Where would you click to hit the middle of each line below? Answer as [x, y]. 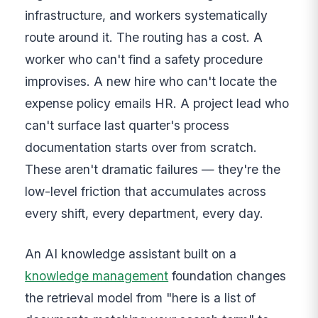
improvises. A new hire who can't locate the [151, 82]
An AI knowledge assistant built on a [131, 254]
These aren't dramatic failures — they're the [153, 170]
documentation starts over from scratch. [141, 148]
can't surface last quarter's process [127, 126]
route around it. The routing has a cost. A [144, 38]
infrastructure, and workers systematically [147, 16]
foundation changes [227, 276]
